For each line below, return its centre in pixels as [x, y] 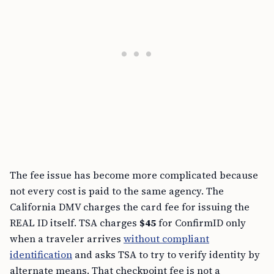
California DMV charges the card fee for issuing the [130, 207]
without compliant [166, 239]
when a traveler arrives [67, 239]
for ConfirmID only [201, 223]
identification [41, 254]
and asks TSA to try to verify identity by [166, 254]
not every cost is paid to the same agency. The [117, 191]
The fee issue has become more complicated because [134, 175]
